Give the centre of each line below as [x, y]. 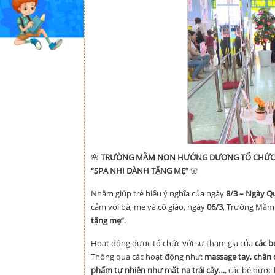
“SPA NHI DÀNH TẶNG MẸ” [140, 170]
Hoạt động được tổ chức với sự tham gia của [173, 243]
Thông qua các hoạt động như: [148, 256]
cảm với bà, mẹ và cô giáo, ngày [149, 207]
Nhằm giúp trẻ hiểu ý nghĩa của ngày [158, 193]
